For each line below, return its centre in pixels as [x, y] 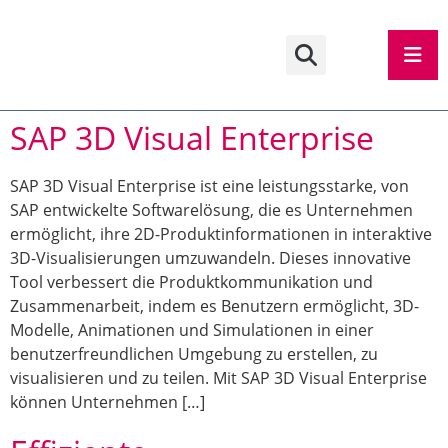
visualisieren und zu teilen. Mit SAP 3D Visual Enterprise [218, 378]
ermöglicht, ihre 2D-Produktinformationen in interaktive [221, 234]
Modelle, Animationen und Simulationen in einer [192, 330]
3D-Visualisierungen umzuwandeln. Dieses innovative [210, 258]
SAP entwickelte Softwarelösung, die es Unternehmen [211, 210]
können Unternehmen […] [107, 402]
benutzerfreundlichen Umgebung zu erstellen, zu [194, 354]
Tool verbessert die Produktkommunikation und [191, 282]
